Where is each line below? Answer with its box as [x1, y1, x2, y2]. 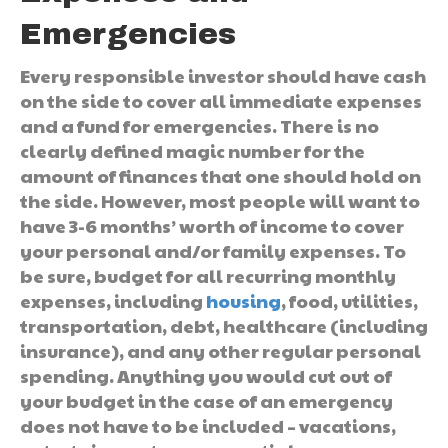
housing [206, 287, 281, 313]
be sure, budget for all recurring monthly [20, 262, 396, 288]
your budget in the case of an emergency [20, 387, 393, 413]
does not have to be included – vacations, [20, 412, 396, 438]
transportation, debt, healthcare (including [20, 312, 428, 338]
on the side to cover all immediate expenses [20, 87, 422, 113]
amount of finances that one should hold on [20, 162, 421, 188]
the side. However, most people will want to [20, 187, 420, 213]
